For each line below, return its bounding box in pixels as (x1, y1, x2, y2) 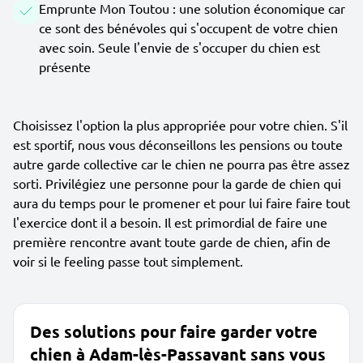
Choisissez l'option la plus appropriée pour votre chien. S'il (13, 117, 348, 133)
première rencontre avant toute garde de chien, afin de (13, 233, 331, 250)
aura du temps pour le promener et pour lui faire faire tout (13, 194, 350, 211)
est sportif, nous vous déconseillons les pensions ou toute (13, 136, 343, 152)
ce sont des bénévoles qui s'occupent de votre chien (39, 19, 338, 36)
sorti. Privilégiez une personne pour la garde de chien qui (13, 175, 341, 191)
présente (39, 58, 91, 75)
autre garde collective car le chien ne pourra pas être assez (13, 156, 350, 172)
